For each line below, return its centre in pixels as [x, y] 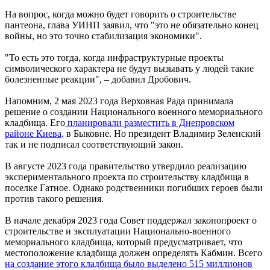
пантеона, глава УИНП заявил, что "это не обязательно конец [132, 25]
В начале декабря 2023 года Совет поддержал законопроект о [131, 220]
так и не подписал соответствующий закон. [94, 144]
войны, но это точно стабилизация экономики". [103, 36]
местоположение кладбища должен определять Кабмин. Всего [133, 253]
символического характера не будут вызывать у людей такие [129, 68]
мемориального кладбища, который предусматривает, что [124, 242]
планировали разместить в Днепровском [150, 122]
